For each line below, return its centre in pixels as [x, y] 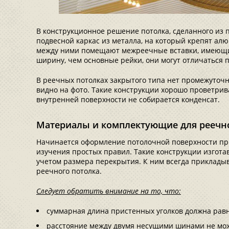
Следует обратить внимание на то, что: [109, 191]
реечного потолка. [69, 171]
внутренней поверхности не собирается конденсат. [128, 99]
